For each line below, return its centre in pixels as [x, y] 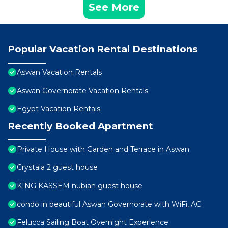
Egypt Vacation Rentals [59, 109]
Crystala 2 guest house [57, 168]
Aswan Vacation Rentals [59, 73]
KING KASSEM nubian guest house [80, 186]
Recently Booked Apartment [80, 126]
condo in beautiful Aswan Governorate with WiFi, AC [109, 204]
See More [114, 7]
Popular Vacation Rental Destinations [103, 49]
